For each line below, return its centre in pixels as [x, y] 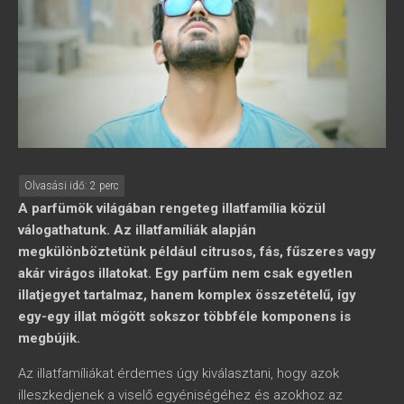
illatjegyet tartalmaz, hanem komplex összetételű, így [187, 295]
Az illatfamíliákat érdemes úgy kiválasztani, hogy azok [179, 374]
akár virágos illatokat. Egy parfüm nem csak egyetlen [185, 274]
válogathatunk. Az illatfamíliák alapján [137, 230]
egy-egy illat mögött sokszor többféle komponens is [184, 317]
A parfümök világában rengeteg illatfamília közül [172, 209]
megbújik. [49, 339]
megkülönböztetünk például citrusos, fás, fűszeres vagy [197, 252]
